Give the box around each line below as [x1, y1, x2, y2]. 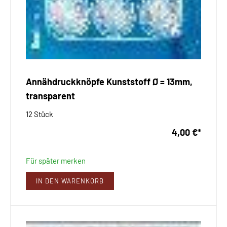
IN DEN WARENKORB [36, 176, 104, 185]
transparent [26, 90, 75, 101]
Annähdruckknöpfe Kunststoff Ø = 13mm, [26, 75, 193, 87]
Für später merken [26, 156, 86, 165]
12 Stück [26, 109, 53, 119]
